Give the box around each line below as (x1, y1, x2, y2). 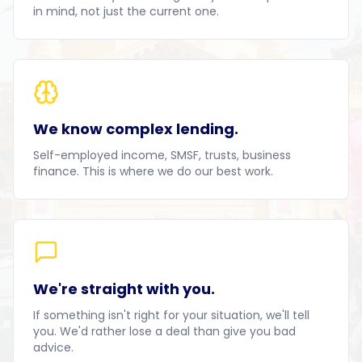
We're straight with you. (33, 279, 215, 299)
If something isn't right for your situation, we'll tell (33, 307, 309, 323)
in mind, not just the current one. (33, 3, 219, 19)
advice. (33, 339, 74, 356)
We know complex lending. (33, 119, 238, 139)
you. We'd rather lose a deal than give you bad (33, 323, 296, 339)
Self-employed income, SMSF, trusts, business (33, 147, 291, 163)
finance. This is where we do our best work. (33, 163, 273, 179)
